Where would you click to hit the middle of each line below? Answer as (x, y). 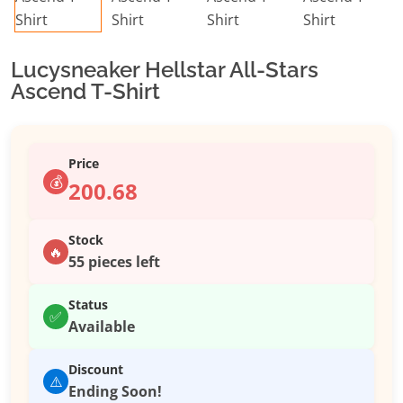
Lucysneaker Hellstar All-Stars (165, 70)
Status (88, 305)
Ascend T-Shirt (85, 92)
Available (102, 327)
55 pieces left (114, 262)
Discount (96, 370)
